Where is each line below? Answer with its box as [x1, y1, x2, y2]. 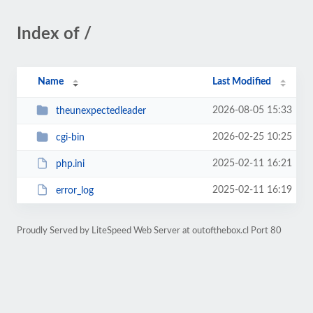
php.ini [55, 159, 85, 169]
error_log [55, 185, 94, 196]
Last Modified [212, 77, 272, 87]
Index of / [17, 26, 92, 43]
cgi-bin [55, 132, 85, 143]
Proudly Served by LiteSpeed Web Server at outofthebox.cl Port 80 [17, 226, 282, 235]
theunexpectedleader [55, 105, 146, 116]
